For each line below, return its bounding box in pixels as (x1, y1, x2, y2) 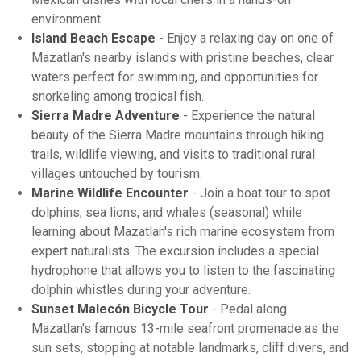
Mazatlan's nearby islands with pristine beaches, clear (31, 50, 334, 66)
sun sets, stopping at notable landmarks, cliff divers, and (31, 340, 349, 356)
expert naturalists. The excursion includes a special (31, 243, 319, 259)
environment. (31, 11, 103, 27)
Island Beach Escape (31, 31, 156, 47)
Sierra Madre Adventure (31, 108, 180, 124)
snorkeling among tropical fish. (31, 89, 204, 105)
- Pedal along (209, 301, 287, 317)
